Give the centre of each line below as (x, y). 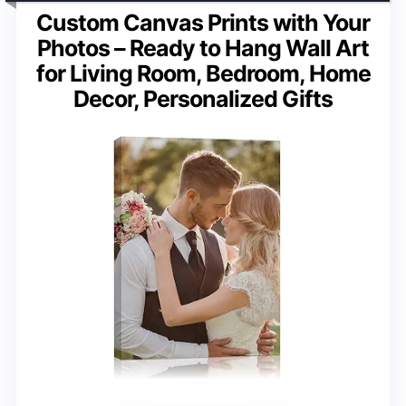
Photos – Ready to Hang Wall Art (203, 48)
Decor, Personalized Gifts (203, 98)
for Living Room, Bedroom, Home (203, 73)
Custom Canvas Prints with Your (203, 22)
